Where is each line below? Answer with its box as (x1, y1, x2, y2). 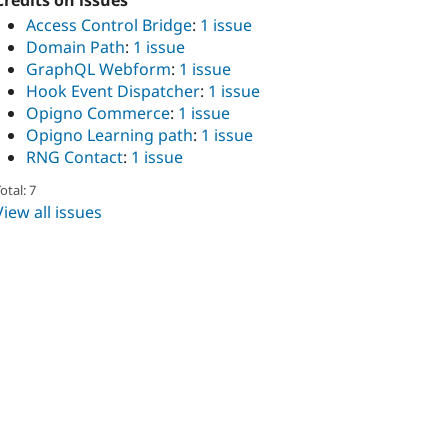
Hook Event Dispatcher (26, 79, 200, 102)
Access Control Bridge (26, 13, 192, 36)
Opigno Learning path (26, 123, 193, 146)
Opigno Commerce (26, 101, 170, 124)
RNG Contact (26, 145, 123, 168)
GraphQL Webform (26, 57, 171, 80)
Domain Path (26, 35, 125, 58)
